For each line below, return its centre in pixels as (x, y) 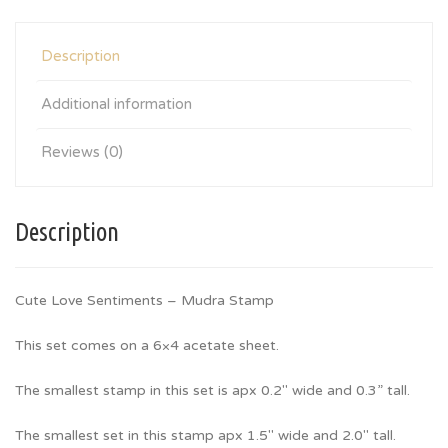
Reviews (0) (82, 152)
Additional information (116, 104)
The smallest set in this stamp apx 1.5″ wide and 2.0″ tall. (205, 435)
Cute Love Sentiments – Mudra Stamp (144, 300)
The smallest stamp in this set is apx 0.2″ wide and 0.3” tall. (212, 390)
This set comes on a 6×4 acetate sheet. (147, 345)
